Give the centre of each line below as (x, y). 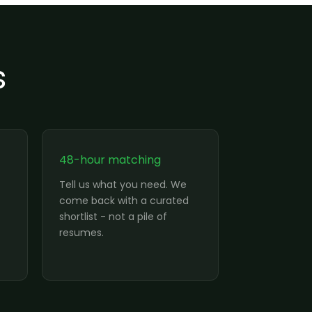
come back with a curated (124, 201)
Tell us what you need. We (123, 185)
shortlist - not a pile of (113, 217)
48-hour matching (110, 160)
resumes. (81, 233)
